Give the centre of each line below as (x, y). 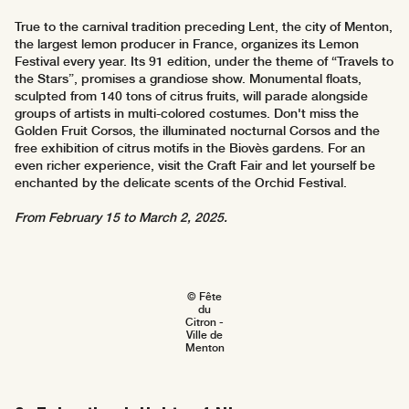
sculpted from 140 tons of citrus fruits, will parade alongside (191, 96)
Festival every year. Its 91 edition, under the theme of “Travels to (204, 62)
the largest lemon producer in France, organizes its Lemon (187, 44)
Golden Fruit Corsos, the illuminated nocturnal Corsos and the (197, 131)
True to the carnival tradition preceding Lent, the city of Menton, (204, 27)
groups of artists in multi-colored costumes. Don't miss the (187, 114)
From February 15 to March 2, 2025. (121, 218)
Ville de (204, 336)
